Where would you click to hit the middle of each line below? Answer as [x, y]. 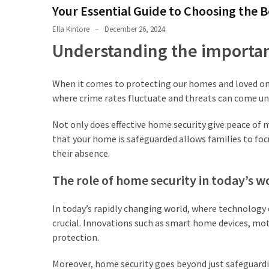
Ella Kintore [71, 29]
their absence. [81, 153]
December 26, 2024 [134, 29]
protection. [76, 237]
